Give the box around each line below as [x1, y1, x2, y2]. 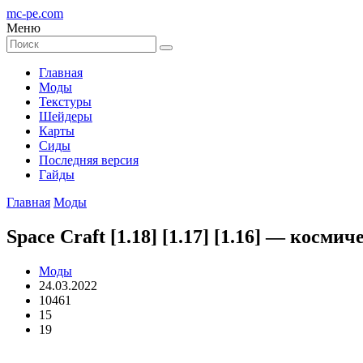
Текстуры [39, 95, 92, 109]
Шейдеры [39, 109, 92, 123]
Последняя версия [39, 153, 139, 167]
